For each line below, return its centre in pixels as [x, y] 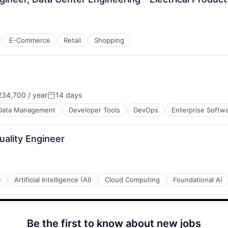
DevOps [146, 110]
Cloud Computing [132, 180]
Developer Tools [94, 110]
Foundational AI [197, 180]
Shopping [109, 40]
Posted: [61, 99]
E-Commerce [30, 40]
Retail [72, 40]
